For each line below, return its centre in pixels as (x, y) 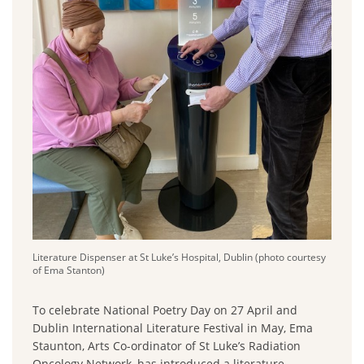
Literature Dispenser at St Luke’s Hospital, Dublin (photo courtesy (179, 257)
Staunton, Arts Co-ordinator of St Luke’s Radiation (167, 345)
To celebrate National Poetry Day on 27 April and (165, 310)
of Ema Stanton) (69, 270)
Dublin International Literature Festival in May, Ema (173, 327)
